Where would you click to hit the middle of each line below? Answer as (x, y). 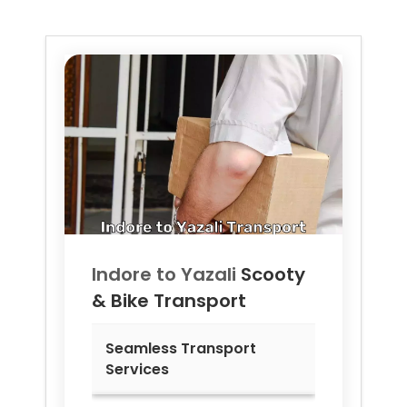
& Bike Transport (169, 301)
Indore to (136, 275)
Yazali (208, 275)
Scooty (273, 275)
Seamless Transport (181, 349)
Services (137, 370)
